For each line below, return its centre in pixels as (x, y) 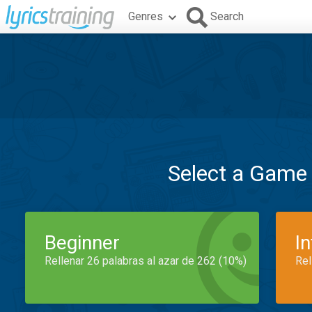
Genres (146, 16)
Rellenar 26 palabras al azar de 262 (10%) (146, 261)
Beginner (82, 243)
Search (227, 16)
